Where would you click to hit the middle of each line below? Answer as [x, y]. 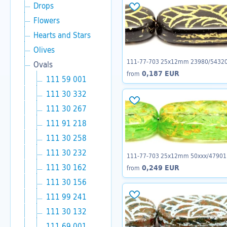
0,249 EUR [160, 167]
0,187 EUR [160, 74]
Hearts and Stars [62, 35]
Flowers [47, 20]
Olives [44, 50]
